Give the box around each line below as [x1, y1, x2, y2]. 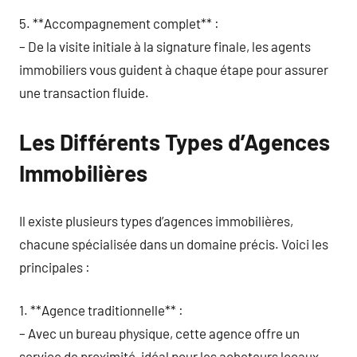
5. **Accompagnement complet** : [19, 15, 219, 31]
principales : [19, 258, 90, 275]
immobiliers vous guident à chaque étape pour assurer [19, 61, 328, 77]
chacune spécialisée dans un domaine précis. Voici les [19, 235, 328, 252]
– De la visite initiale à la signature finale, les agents [19, 38, 311, 54]
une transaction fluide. [19, 84, 149, 100]
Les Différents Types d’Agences [19, 128, 330, 155]
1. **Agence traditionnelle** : [19, 302, 183, 318]
